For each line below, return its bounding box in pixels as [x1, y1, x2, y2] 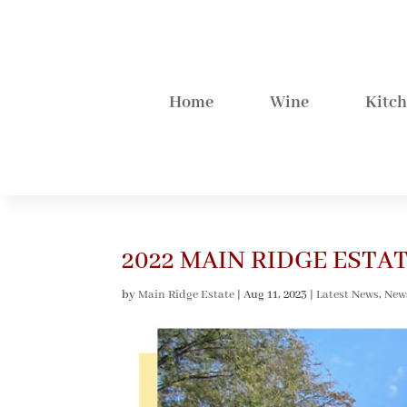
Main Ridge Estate [138, 286, 235, 303]
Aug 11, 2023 [243, 286, 308, 303]
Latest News [316, 286, 380, 303]
